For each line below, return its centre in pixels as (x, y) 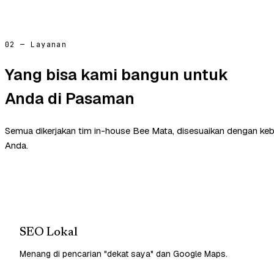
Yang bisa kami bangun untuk (117, 74)
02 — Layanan (36, 44)
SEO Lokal (49, 232)
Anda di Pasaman (70, 98)
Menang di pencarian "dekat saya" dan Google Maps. (124, 254)
